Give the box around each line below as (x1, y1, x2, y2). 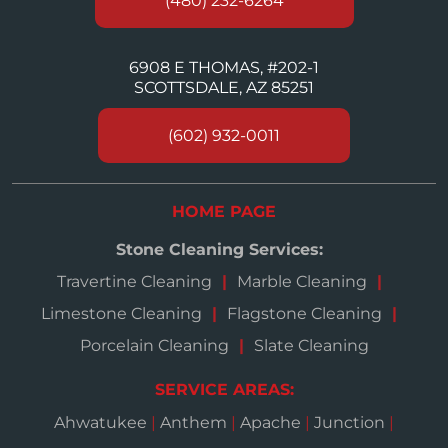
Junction (310, 413, 389, 433)
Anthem (156, 413, 231, 433)
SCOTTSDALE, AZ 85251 (134, 78, 314, 98)
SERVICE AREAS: (154, 380, 294, 400)
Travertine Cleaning (56, 272, 212, 292)
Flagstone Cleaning (227, 304, 382, 324)
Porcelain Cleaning (79, 336, 229, 356)
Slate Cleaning (253, 336, 369, 356)
